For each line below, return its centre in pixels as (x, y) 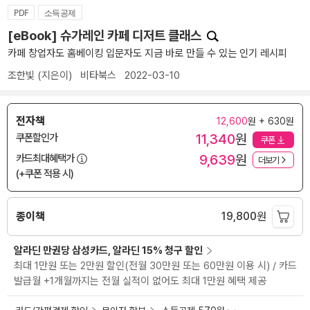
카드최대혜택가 (45, 159)
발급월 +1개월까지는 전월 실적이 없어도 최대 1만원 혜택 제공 (140, 281)
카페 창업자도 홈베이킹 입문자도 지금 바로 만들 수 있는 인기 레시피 (147, 53)
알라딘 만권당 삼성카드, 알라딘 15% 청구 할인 (108, 251)
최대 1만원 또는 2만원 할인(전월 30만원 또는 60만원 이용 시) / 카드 (155, 266)
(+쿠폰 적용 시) (45, 174)
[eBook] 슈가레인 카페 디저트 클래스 (106, 36)
